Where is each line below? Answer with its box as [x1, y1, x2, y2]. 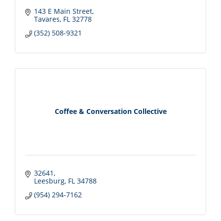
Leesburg [34, 176, 65, 185]
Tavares [34, 14, 60, 24]
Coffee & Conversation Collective [54, 107, 167, 116]
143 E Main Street [34, 6, 92, 16]
